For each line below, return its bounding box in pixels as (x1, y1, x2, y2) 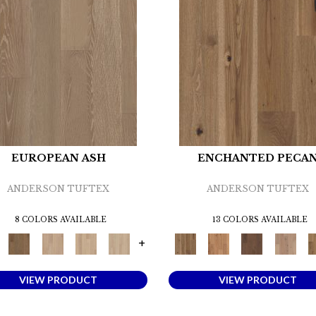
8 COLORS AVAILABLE (14, 215, 107, 225)
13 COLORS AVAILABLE (212, 215, 308, 225)
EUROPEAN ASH (11, 152, 106, 165)
